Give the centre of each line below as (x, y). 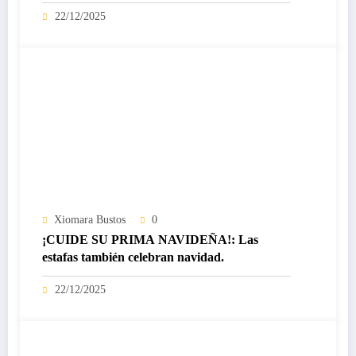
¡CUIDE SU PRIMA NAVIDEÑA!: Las (150, 240)
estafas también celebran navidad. (133, 257)
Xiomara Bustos (90, 220)
